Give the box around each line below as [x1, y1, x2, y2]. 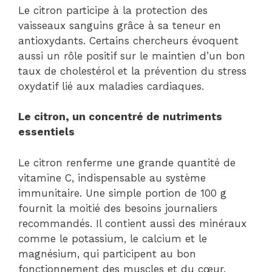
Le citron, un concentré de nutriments [18, 110, 222, 123]
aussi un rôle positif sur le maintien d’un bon [18, 49, 245, 62]
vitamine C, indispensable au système [18, 171, 206, 184]
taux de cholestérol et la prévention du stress [18, 64, 246, 77]
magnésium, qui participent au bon [18, 247, 196, 260]
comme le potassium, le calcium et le [18, 232, 207, 245]
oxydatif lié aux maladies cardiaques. [18, 80, 204, 92]
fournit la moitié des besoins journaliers [18, 202, 217, 214]
